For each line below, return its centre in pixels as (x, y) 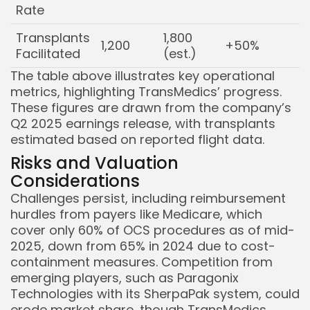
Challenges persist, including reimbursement (148, 198)
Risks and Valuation (94, 163)
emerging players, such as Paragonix (125, 278)
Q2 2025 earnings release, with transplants (143, 124)
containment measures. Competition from (142, 262)
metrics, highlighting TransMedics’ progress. (146, 92)
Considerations (75, 181)
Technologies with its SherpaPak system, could (155, 294)
